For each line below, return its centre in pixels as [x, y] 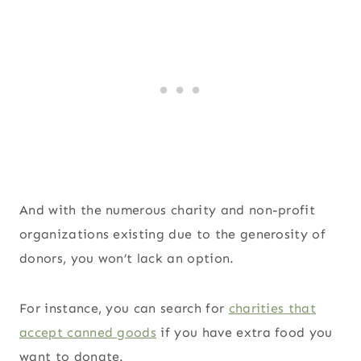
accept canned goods [88, 332]
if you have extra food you [245, 332]
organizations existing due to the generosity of [173, 234]
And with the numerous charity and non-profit [168, 210]
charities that [272, 308]
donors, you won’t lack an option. [129, 258]
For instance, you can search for [124, 308]
